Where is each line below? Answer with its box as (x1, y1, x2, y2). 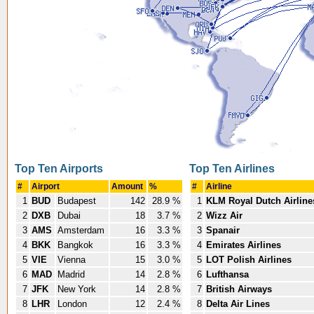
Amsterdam (57, 225, 107, 235)
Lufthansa (206, 269, 249, 280)
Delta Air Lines (206, 299, 270, 309)
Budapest (57, 196, 99, 206)
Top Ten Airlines (189, 163, 275, 175)
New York (57, 284, 99, 294)
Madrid (57, 269, 88, 280)
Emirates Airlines (206, 240, 281, 250)
